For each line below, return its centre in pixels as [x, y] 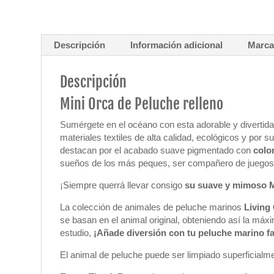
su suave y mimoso [227, 185]
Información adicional [177, 45]
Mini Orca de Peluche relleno [142, 104]
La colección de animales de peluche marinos [152, 207]
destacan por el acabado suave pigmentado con [157, 150]
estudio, [77, 233]
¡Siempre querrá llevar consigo [123, 185]
